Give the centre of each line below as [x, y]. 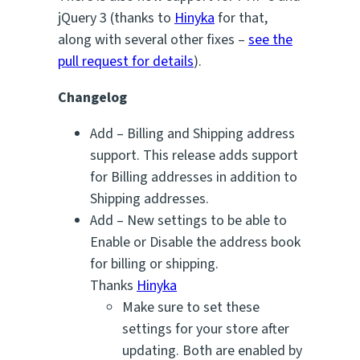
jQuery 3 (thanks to [116, 18]
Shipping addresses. [149, 198]
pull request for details [126, 61]
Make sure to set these [191, 307]
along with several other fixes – [153, 39]
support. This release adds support [194, 155]
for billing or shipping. [154, 264]
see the [270, 39]
